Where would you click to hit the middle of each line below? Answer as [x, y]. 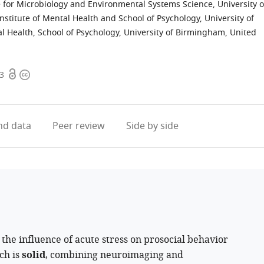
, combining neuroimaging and [114, 255]
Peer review [78, 126]
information [46, 89]
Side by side [152, 126]
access [21, 89]
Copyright [41, 75]
